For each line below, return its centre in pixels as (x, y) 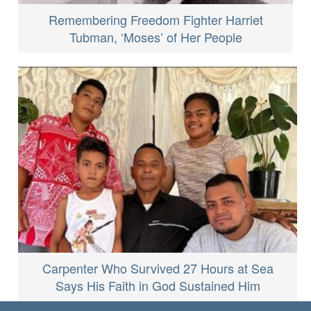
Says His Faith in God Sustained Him (158, 286)
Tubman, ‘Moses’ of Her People (155, 37)
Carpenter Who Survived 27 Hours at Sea (158, 268)
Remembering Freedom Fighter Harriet (155, 20)
